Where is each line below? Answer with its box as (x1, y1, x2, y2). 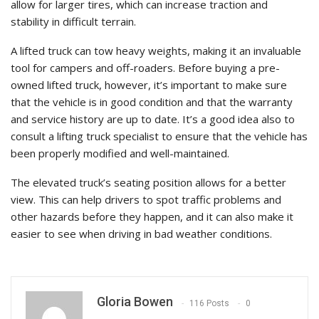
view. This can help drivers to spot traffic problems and (11, 192, 281, 207)
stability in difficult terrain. (11, 14, 136, 29)
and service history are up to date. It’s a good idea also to (11, 112, 295, 127)
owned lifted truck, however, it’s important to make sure (11, 78, 287, 93)
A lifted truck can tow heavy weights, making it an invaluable (11, 43, 301, 58)
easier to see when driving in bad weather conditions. (11, 226, 272, 241)
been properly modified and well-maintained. (11, 146, 229, 161)
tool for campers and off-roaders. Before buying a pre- (11, 61, 280, 75)
